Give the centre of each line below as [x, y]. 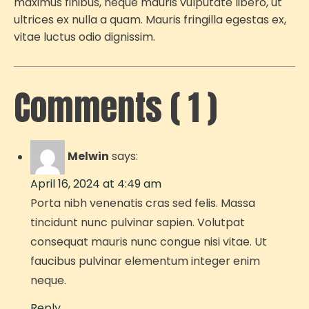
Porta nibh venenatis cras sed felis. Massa [143, 203]
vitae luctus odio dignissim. [84, 37]
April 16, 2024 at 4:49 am [96, 184]
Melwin [88, 157]
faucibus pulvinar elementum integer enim [145, 261]
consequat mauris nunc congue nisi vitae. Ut [149, 242]
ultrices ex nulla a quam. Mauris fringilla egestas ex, [150, 20]
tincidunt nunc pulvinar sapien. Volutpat [138, 223]
